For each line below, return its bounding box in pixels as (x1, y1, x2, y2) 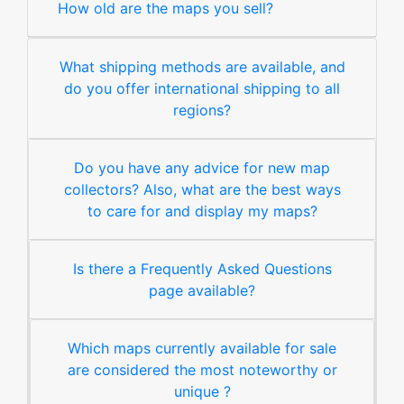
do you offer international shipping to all (64, 79, 340, 98)
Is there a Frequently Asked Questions (72, 260, 332, 279)
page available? (149, 281, 255, 300)
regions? (173, 101, 231, 120)
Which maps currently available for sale (68, 339, 336, 358)
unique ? (173, 382, 231, 401)
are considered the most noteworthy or (67, 361, 337, 380)
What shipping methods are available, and (59, 58, 345, 77)
